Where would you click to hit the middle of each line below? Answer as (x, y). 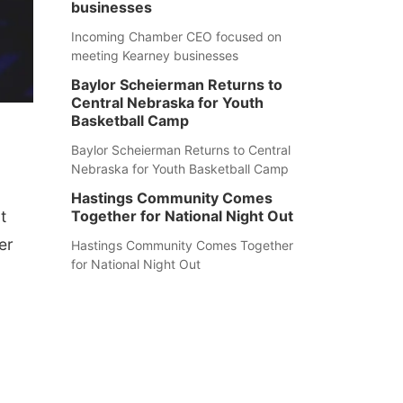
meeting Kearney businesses (154, 55)
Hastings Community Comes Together (182, 245)
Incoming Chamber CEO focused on (176, 36)
